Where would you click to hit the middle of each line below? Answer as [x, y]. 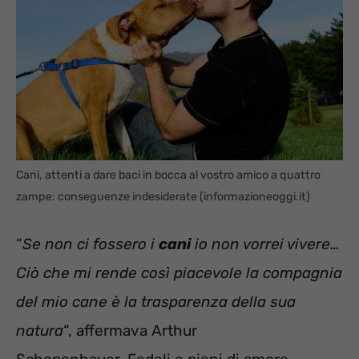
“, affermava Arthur [130, 331]
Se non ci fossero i [91, 244]
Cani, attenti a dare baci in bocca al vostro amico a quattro [168, 175]
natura [40, 331]
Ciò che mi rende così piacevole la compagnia [179, 273]
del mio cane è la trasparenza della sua [156, 302]
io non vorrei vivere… [265, 244]
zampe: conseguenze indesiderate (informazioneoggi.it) [163, 196]
